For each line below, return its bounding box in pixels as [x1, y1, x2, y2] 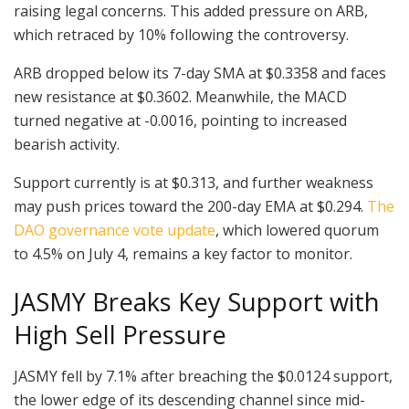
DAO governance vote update [14, 219, 215, 240]
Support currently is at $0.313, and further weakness [14, 172, 373, 193]
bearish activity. [14, 133, 120, 154]
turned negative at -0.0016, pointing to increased [14, 110, 347, 131]
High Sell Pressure [14, 318, 226, 352]
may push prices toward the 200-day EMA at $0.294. [14, 195, 367, 216]
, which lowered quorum [215, 219, 379, 240]
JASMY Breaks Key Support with [14, 285, 380, 320]
